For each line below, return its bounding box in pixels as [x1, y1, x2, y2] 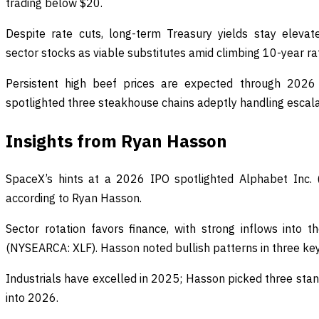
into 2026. [6, 290, 58, 305]
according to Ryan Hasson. [6, 190, 142, 205]
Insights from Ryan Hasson [6, 130, 227, 152]
